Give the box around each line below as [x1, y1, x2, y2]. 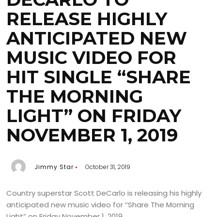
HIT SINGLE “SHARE [6, 66, 191, 88]
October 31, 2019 [85, 163, 131, 171]
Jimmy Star [34, 163, 74, 171]
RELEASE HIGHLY [6, 8, 168, 30]
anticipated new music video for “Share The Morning [6, 200, 195, 210]
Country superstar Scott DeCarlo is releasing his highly [6, 188, 202, 199]
